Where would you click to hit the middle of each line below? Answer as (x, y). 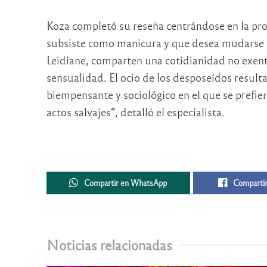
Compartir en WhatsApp (126, 182)
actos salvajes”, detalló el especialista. (135, 111)
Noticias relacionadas (109, 244)
